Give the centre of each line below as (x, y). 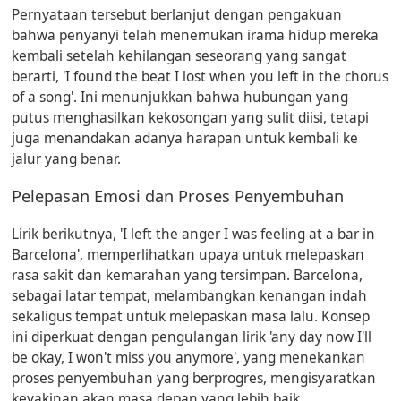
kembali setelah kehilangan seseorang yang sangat (179, 55)
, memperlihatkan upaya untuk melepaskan (222, 254)
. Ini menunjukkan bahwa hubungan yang (211, 97)
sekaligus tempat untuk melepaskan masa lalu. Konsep (191, 316)
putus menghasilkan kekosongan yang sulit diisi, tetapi (191, 117)
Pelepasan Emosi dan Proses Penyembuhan (178, 196)
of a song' (43, 97)
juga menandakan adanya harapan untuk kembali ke (185, 138)
